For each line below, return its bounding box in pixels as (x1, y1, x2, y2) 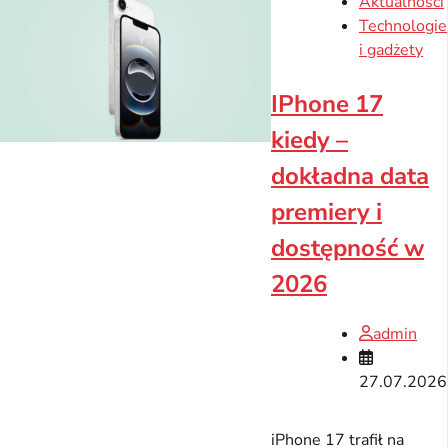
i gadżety (359, 39, 423, 62)
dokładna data (271, 160, 429, 193)
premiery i (271, 196, 382, 229)
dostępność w (271, 232, 424, 265)
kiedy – (271, 124, 348, 157)
